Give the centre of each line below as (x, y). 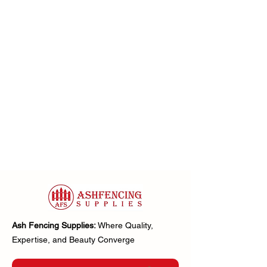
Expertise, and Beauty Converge (73, 240)
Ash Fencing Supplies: (55, 226)
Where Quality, (125, 226)
